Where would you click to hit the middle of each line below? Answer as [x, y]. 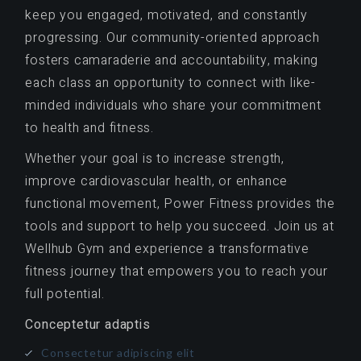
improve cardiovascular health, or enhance [157, 182]
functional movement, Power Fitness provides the [180, 204]
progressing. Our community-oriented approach [172, 38]
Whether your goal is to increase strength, [155, 159]
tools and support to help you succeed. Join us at [180, 227]
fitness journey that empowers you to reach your [176, 272]
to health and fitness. [89, 129]
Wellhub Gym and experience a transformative [167, 249]
